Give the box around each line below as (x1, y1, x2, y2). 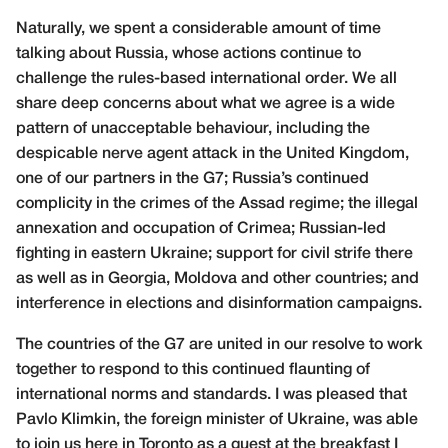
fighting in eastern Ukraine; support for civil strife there (16, 247, 413, 261)
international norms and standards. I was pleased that (16, 388, 407, 402)
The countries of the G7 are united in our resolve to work (16, 338, 423, 352)
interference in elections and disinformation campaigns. (16, 297, 422, 311)
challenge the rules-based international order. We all (16, 72, 397, 86)
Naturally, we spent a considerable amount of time (16, 22, 381, 36)
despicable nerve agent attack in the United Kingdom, (16, 147, 409, 161)
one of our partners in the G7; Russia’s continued (16, 172, 369, 186)
